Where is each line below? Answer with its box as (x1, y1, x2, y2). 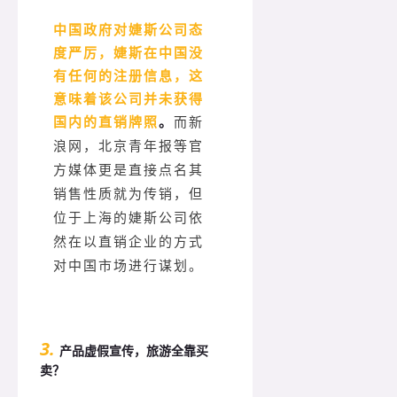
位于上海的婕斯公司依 (53, 211, 204, 226)
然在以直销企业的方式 (53, 235, 204, 250)
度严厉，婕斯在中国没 (53, 43, 204, 62)
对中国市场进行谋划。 (53, 259, 204, 274)
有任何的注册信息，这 (53, 66, 204, 85)
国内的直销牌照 (53, 113, 159, 131)
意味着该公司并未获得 (53, 90, 204, 108)
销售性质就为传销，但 (53, 187, 204, 202)
